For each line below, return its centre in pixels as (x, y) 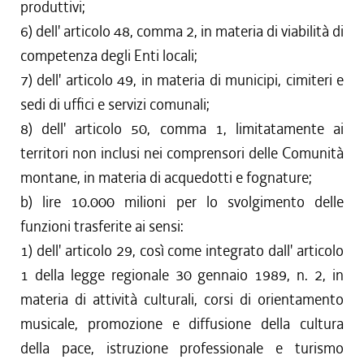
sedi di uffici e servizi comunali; (115, 104)
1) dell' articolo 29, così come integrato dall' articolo (182, 251)
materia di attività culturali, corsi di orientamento (182, 299)
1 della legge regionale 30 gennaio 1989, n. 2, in (182, 275)
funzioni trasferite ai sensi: (102, 226)
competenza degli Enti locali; (109, 56)
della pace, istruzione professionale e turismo (182, 348)
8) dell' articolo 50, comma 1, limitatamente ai (182, 129)
